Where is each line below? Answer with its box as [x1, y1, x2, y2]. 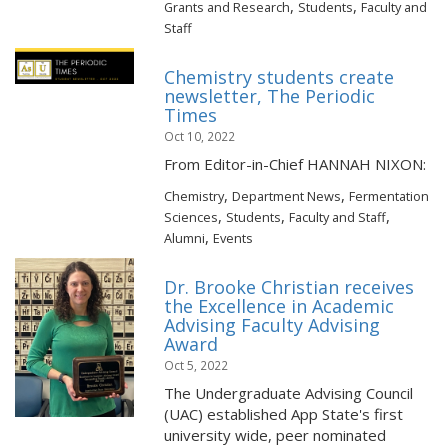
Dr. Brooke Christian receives [164, 275, 415, 299]
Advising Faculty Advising [164, 313, 381, 337]
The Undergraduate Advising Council [164, 383, 414, 403]
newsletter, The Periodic [164, 84, 376, 108]
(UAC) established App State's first [164, 404, 404, 424]
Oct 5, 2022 [164, 357, 229, 373]
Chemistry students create [164, 65, 395, 89]
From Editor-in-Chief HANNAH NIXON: [164, 154, 431, 174]
